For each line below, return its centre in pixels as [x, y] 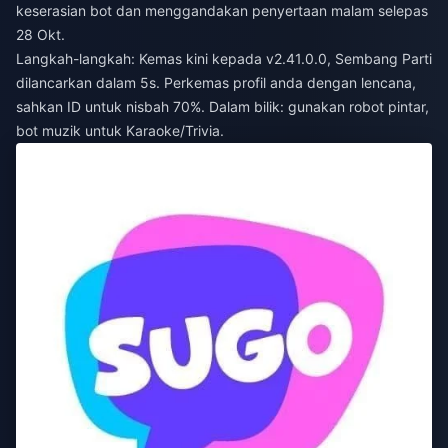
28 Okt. [40, 34]
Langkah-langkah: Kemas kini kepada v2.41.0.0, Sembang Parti [224, 58]
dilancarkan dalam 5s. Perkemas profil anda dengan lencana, [216, 82]
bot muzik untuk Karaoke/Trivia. [120, 130]
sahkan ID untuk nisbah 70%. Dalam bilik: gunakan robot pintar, [222, 106]
